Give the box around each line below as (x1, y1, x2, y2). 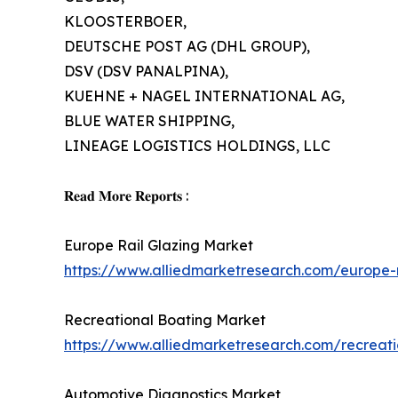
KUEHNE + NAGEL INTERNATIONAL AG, (64, 87, 345, 106)
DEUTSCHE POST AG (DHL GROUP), (64, 37, 310, 56)
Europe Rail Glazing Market (64, 236, 253, 255)
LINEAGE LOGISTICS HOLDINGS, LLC (64, 137, 330, 155)
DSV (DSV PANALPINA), (64, 62, 228, 81)
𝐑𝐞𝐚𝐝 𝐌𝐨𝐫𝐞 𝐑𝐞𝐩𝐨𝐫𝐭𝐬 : (64, 187, 188, 205)
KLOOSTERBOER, (64, 12, 187, 31)
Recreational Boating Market (64, 311, 266, 330)
